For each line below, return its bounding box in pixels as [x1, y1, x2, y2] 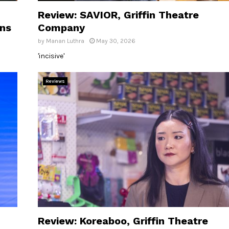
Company [38, 21, 85, 34]
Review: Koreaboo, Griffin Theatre [38, 214, 208, 227]
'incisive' [38, 52, 64, 61]
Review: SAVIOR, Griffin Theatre [38, 9, 199, 21]
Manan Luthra [46, 37, 84, 45]
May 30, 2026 [96, 37, 135, 45]
